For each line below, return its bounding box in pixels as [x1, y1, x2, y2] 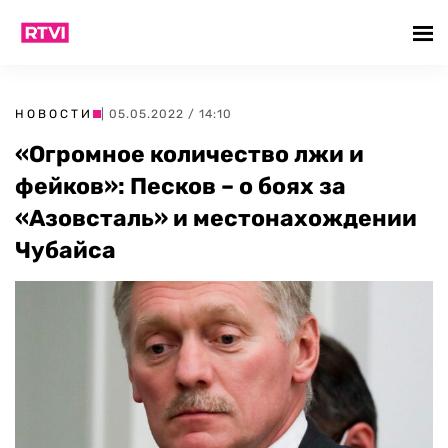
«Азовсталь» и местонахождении [15, 204, 417, 232]
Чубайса [15, 236, 116, 264]
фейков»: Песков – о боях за [15, 172, 346, 200]
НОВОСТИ [15, 107, 93, 121]
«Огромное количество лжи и [15, 140, 364, 168]
